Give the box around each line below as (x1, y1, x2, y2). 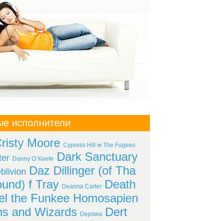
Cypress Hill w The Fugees (63, 142, 135, 148)
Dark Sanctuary (57, 150, 138, 163)
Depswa (79, 211, 102, 218)
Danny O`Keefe (12, 155, 54, 162)
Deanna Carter (61, 183, 102, 190)
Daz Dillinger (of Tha (29, 164, 136, 177)
